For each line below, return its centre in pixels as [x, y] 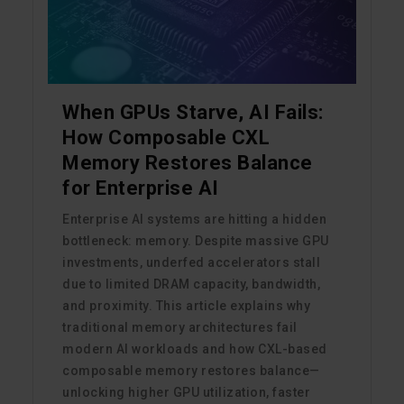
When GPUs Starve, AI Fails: [193, 113]
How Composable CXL [166, 138]
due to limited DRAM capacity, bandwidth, [191, 285]
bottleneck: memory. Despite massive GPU [196, 241]
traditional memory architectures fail [180, 328]
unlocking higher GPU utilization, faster [186, 393]
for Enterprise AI [141, 188]
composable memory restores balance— [191, 371]
